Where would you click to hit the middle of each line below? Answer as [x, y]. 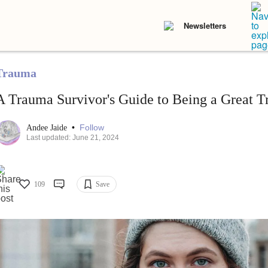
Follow [92, 128]
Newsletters [205, 25]
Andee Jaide [48, 128]
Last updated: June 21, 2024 [72, 138]
